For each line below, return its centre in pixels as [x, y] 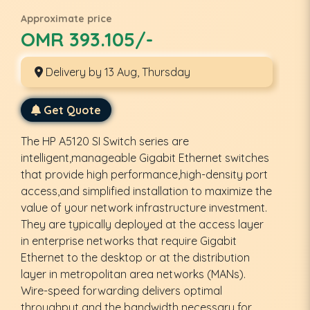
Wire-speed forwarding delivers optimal [121, 290]
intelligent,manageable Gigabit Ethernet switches [145, 157]
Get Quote [72, 110]
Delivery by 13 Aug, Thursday [117, 72]
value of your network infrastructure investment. [144, 207]
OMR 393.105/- [87, 39]
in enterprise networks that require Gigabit [129, 240]
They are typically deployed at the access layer [142, 224]
